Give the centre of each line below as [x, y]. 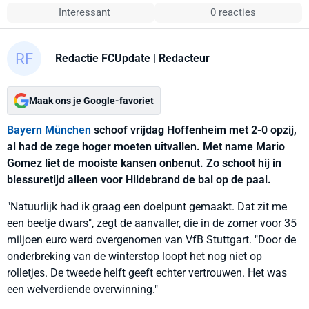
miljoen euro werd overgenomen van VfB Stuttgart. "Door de [151, 240]
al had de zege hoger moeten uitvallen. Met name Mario [146, 147]
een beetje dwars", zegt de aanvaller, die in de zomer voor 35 [152, 223]
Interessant [85, 12]
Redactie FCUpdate [103, 58]
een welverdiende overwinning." [82, 289]
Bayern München [49, 130]
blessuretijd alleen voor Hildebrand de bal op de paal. [139, 180]
